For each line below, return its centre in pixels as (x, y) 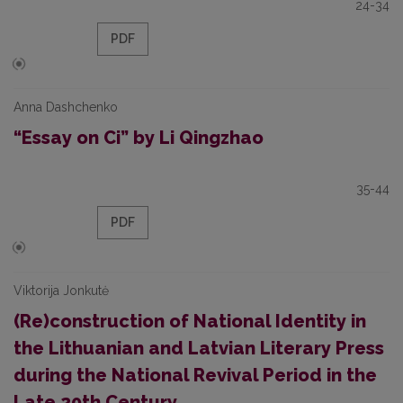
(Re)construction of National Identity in (190, 321)
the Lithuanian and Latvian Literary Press (199, 348)
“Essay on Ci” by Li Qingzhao (139, 138)
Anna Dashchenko (66, 107)
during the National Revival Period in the (195, 375)
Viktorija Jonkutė (61, 291)
